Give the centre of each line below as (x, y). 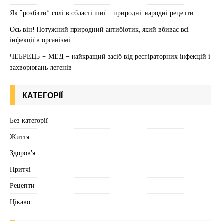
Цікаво (20, 202)
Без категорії (29, 120)
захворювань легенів (41, 67)
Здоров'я (22, 153)
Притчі (20, 169)
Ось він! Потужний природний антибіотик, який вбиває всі (99, 29)
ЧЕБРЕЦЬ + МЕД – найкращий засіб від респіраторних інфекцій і (110, 56)
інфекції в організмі (40, 40)
